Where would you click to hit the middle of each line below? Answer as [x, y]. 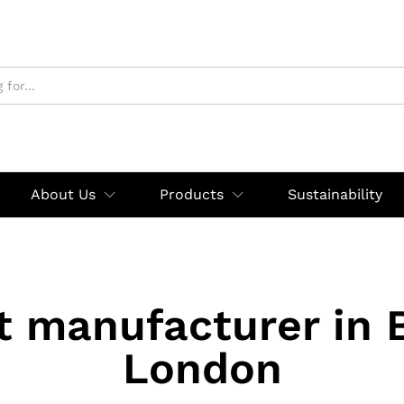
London [202, 368]
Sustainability [335, 194]
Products [192, 194]
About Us [63, 194]
